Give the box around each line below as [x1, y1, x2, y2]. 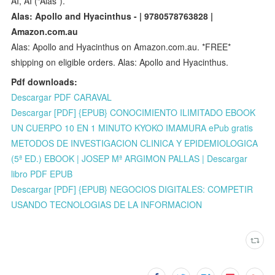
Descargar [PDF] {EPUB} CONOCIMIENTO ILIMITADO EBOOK [11, 106, 256, 118]
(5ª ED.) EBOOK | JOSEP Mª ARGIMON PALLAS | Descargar [11, 152, 248, 165]
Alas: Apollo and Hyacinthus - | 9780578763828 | [11, 9, 214, 22]
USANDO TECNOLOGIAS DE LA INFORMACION [11, 198, 203, 211]
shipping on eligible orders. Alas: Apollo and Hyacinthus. [11, 55, 229, 68]
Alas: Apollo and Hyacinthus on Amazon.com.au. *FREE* [11, 40, 231, 53]
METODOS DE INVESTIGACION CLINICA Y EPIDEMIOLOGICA [11, 136, 258, 149]
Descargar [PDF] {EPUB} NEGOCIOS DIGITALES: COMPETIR [11, 182, 254, 195]
